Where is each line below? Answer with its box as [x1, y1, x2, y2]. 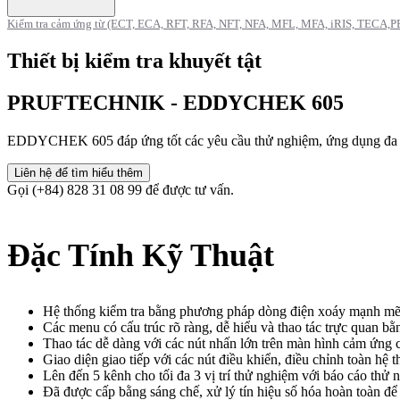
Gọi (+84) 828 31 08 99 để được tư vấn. [7, 181, 234, 197]
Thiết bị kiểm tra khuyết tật [7, 48, 262, 72]
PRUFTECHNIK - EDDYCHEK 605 [7, 90, 344, 114]
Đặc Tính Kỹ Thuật [7, 237, 274, 273]
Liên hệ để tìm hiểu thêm [14, 165, 143, 179]
